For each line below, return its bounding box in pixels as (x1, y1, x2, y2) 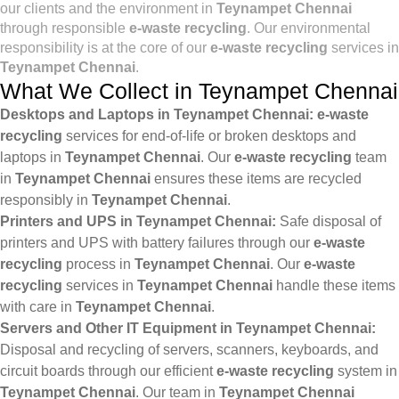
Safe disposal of (276, 214, 381, 229)
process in (62, 256, 134, 272)
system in (334, 363, 397, 379)
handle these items (273, 278, 395, 293)
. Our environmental (247, 20, 370, 36)
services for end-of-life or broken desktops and (62, 128, 356, 143)
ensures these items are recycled (151, 171, 362, 186)
